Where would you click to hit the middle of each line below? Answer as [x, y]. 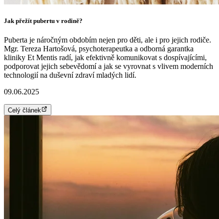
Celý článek [24, 110]
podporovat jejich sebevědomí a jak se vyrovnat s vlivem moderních [109, 66]
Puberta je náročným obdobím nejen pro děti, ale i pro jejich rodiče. [108, 40]
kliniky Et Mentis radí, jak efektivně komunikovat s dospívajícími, [105, 58]
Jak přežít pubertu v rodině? [43, 21]
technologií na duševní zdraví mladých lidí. [70, 75]
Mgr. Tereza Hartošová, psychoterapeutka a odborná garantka [99, 49]
